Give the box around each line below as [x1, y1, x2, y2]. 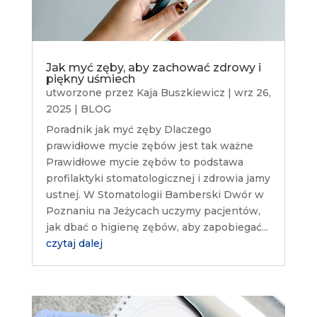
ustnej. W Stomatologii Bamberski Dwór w [45, 188, 264, 202]
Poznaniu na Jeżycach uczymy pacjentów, [45, 204, 260, 218]
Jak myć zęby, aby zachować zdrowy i [45, 61, 261, 75]
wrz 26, [234, 86, 271, 100]
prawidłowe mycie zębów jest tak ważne [45, 139, 253, 153]
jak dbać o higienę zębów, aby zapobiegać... [45, 221, 268, 234]
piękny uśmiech [45, 72, 135, 86]
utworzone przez [45, 86, 137, 100]
